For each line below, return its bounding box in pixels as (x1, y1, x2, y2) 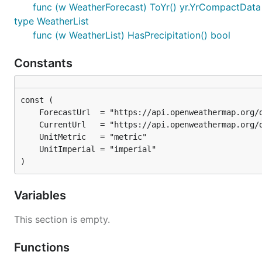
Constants (14, 56, 75, 70)
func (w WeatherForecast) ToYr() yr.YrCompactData (33, 1, 261, 13)
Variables (14, 188, 69, 202)
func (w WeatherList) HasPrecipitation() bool (33, 29, 230, 41)
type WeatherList (14, 15, 89, 27)
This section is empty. (14, 213, 110, 225)
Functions (14, 240, 73, 254)
